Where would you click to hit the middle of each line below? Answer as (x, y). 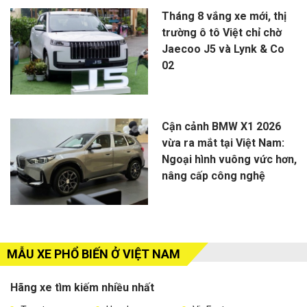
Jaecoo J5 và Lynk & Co (223, 49)
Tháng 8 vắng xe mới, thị (224, 16)
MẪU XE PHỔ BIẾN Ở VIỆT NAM (94, 254)
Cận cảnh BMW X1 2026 (221, 127)
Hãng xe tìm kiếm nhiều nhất (82, 288)
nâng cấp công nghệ (213, 176)
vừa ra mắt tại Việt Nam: (223, 143)
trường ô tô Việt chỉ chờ (221, 33)
